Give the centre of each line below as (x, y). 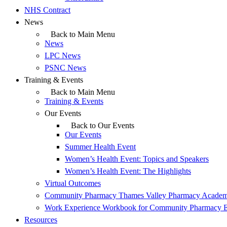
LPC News (63, 55)
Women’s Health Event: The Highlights (128, 171)
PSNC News (65, 68)
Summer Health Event (100, 147)
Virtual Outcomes (73, 183)
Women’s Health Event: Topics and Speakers (137, 159)
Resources (41, 220)
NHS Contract (47, 10)
